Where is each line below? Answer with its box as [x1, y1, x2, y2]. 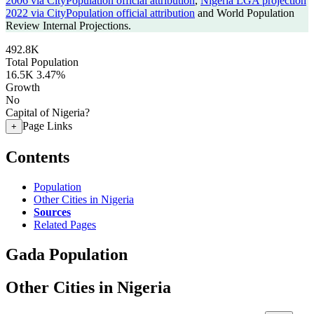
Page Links [22, 120, 72, 132]
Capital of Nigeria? [6, 107, 90, 118]
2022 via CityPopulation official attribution [6, 7, 195, 19]
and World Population [195, 7, 294, 19]
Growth [6, 81, 40, 93]
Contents [6, 147, 69, 166]
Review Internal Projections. [6, 20, 131, 32]
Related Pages [34, 218, 96, 231]
